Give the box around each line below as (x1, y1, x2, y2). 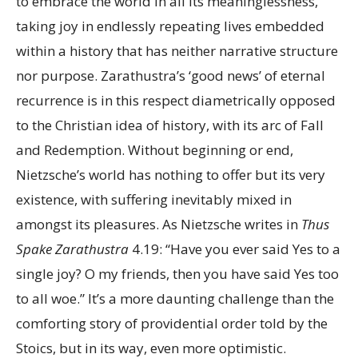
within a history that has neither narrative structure (16, 42, 338, 60)
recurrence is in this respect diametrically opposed (16, 91, 336, 109)
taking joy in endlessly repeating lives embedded (16, 17, 324, 35)
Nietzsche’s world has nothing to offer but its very (16, 165, 325, 184)
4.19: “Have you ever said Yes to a (129, 240, 340, 258)
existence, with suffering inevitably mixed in (16, 190, 292, 209)
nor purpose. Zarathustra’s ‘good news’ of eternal (16, 66, 325, 85)
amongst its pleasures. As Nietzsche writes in (16, 215, 301, 233)
